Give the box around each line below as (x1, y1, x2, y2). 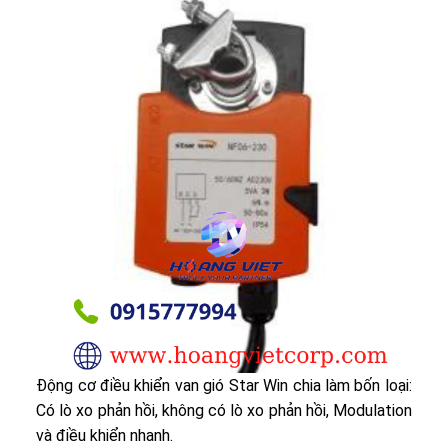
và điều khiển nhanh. (36, 425, 174, 445)
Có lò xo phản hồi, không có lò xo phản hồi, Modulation (36, 400, 412, 420)
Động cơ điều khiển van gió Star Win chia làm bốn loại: (36, 375, 412, 395)
